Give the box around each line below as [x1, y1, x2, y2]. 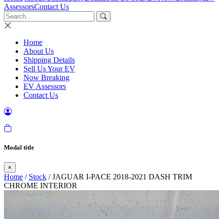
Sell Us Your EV [23, 65, 75, 73]
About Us [23, 47, 54, 55]
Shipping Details [23, 56, 75, 64]
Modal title [4, 144, 34, 152]
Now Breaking [23, 73, 69, 82]
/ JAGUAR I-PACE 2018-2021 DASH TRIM [46, 173, 192, 181]
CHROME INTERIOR [4, 181, 77, 190]
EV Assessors [23, 82, 66, 90]
